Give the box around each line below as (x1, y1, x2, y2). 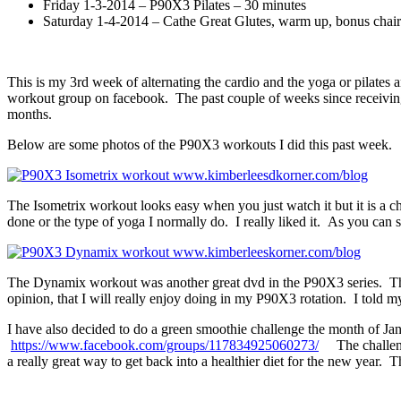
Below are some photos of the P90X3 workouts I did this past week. (7, 137, 392, 153)
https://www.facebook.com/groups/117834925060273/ (11, 337, 319, 354)
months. (7, 107, 52, 123)
